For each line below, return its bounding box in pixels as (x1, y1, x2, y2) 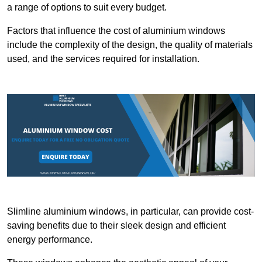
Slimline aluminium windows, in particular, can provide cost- (7, 206, 254, 217)
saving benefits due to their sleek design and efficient (7, 220, 226, 231)
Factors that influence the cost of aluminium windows (7, 26, 225, 36)
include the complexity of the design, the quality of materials (7, 40, 253, 50)
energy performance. (7, 235, 92, 245)
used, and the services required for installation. (7, 54, 199, 64)
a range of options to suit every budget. (7, 2, 167, 13)
